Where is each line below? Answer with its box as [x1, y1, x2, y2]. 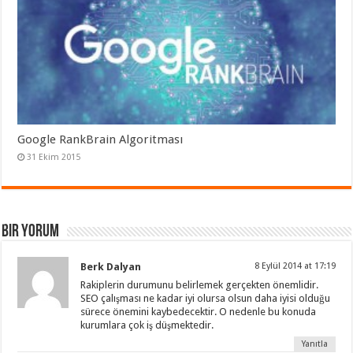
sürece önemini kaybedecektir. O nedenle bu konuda [80, 305, 317, 318]
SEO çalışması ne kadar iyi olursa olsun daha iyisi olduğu [80, 292, 331, 304]
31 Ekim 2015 [27, 151, 81, 162]
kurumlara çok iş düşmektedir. [80, 318, 214, 331]
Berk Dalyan [80, 260, 142, 273]
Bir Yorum [2, 222, 60, 241]
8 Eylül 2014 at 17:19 [254, 260, 336, 271]
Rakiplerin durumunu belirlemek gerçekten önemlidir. [80, 278, 319, 291]
